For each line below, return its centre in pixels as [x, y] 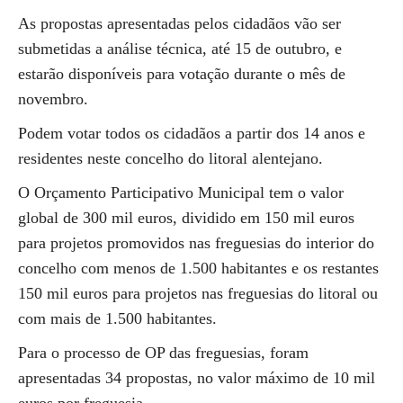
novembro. [53, 99]
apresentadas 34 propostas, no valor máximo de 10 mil [197, 378]
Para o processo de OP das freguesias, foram [163, 353]
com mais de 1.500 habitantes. [117, 318]
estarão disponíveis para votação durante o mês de [182, 74]
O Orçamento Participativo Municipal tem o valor [181, 193]
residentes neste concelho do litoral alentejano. [170, 158]
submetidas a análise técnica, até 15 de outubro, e [180, 49]
